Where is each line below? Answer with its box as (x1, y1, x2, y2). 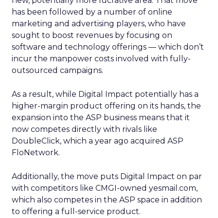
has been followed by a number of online (12, 7, 172, 17)
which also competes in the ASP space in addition (12, 195, 202, 204)
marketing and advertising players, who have (12, 19, 186, 28)
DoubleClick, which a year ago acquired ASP (12, 136, 183, 145)
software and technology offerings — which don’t (12, 42, 204, 52)
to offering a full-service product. (12, 207, 141, 216)
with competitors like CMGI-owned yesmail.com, (12, 183, 198, 193)
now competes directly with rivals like (12, 125, 157, 134)
